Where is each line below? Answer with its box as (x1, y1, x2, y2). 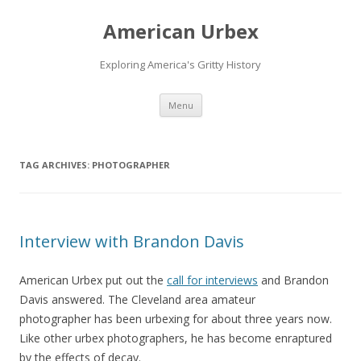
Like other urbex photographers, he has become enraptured (19, 330, 332, 346)
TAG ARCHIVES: (19, 159, 92, 171)
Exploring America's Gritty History (100, 57, 261, 72)
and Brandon (258, 272, 329, 288)
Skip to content (201, 91, 281, 106)
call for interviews (167, 272, 258, 288)
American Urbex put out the (19, 272, 167, 288)
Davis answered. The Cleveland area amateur (19, 292, 255, 307)
